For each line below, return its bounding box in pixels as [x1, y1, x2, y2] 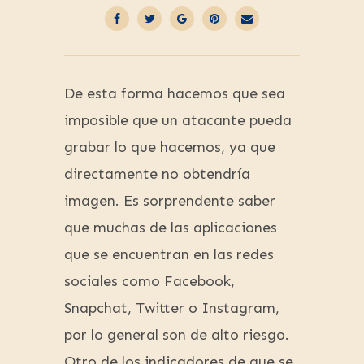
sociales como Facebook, [64, 272, 235, 291]
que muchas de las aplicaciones [64, 219, 277, 237]
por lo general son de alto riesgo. [64, 326, 289, 344]
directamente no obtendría [64, 165, 250, 184]
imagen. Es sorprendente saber [64, 192, 275, 210]
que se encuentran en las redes [64, 245, 274, 264]
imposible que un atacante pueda [64, 111, 292, 130]
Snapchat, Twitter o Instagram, [64, 299, 279, 318]
